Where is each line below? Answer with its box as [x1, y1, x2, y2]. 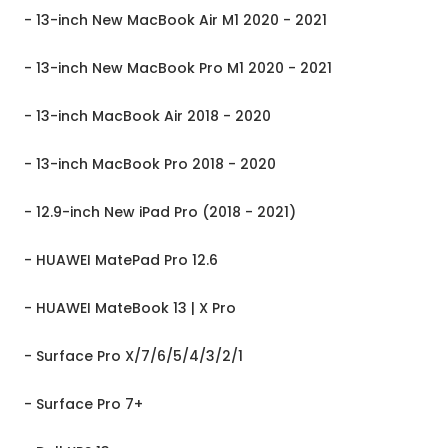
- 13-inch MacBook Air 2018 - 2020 [24, 106, 271, 127]
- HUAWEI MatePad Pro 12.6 [24, 250, 218, 271]
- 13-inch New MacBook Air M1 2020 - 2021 [24, 10, 327, 31]
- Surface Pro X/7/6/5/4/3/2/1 [24, 346, 243, 367]
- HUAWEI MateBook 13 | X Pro [24, 298, 236, 319]
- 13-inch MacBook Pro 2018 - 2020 [24, 154, 276, 175]
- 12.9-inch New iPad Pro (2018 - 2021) [24, 202, 296, 223]
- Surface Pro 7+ [24, 394, 143, 415]
